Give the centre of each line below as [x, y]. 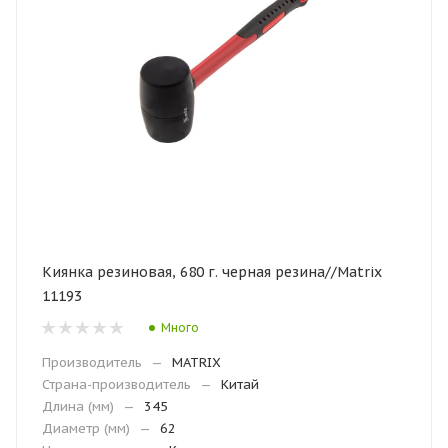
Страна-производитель [116, 384]
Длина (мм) [78, 406]
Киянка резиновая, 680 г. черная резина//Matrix [212, 272]
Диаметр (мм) [86, 428]
